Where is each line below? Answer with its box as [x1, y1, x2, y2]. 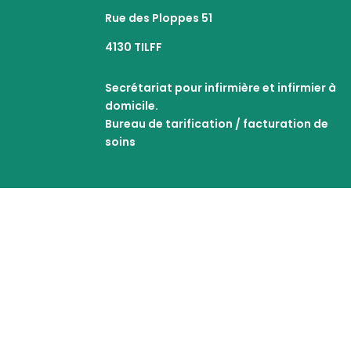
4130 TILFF [105, 38, 163, 55]
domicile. [105, 98, 159, 114]
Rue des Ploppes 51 [105, 9, 213, 26]
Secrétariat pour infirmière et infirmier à [105, 80, 337, 96]
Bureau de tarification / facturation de [105, 116, 329, 132]
